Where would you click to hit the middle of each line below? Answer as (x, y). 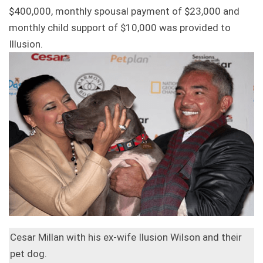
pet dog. (28, 253)
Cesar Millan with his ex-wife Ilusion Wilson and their (126, 237)
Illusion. (26, 44)
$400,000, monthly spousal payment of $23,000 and (124, 11)
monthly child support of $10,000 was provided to (120, 28)
